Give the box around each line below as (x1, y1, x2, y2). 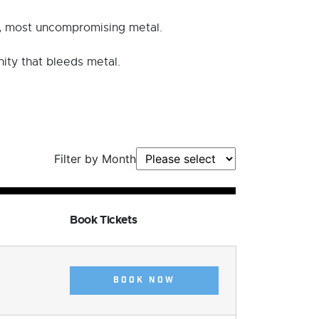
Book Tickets (70, 212, 137, 227)
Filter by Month (54, 152, 136, 166)
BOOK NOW (113, 274, 175, 287)
